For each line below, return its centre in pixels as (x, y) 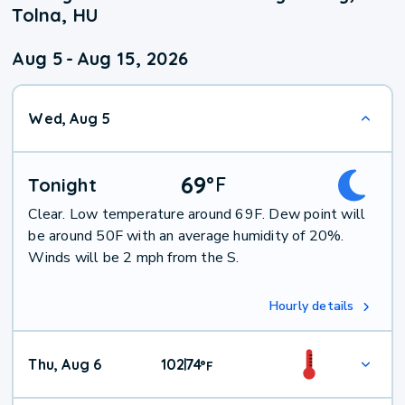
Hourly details (311, 306)
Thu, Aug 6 (65, 365)
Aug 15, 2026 (132, 59)
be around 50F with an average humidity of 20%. (186, 236)
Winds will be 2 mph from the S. (134, 258)
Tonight (62, 185)
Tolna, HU (56, 15)
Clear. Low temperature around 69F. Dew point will (197, 215)
